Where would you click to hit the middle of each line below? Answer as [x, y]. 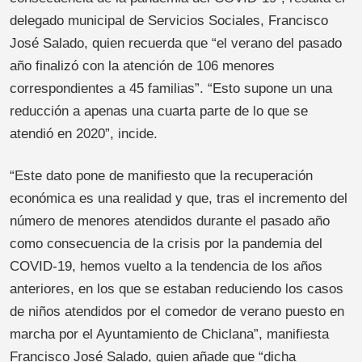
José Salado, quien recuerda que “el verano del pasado [176, 44]
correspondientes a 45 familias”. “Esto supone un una [171, 89]
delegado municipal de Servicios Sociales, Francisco [169, 21]
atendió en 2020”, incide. [84, 134]
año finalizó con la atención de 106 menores [142, 66]
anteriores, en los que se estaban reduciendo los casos [177, 289]
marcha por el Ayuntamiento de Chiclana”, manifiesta [169, 335]
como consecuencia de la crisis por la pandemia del [166, 244]
